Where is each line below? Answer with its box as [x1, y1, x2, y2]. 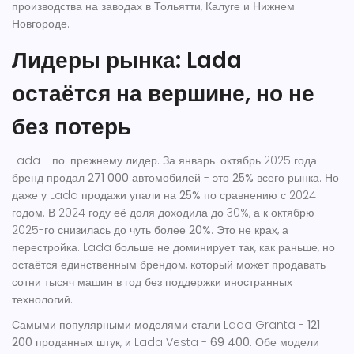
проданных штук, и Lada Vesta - [32, 334, 210, 351]
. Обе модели [250, 334, 319, 351]
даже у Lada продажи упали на [12, 187, 179, 204]
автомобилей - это [129, 170, 232, 186]
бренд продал [12, 170, 88, 186]
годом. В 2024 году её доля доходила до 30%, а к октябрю [12, 205, 314, 221]
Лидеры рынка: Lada [12, 45, 242, 77]
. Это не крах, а [211, 222, 288, 239]
